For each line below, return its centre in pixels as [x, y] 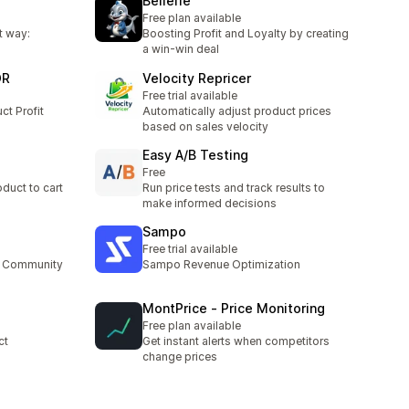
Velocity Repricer [197, 78]
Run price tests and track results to [234, 187]
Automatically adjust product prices [237, 110]
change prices [180, 357]
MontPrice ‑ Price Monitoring [234, 309]
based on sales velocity [205, 126]
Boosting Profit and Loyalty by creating [246, 34]
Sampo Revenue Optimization [221, 265]
